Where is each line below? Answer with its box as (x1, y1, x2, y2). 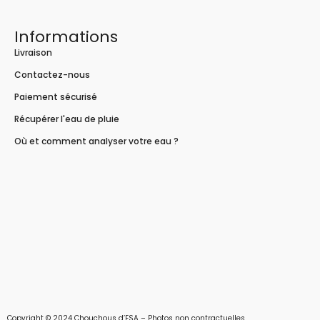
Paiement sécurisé (14, 91, 97, 104)
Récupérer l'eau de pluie (14, 113, 119, 126)
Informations (14, 26, 118, 49)
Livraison (14, 46, 52, 59)
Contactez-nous (14, 69, 90, 81)
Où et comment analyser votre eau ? (14, 135, 179, 148)
